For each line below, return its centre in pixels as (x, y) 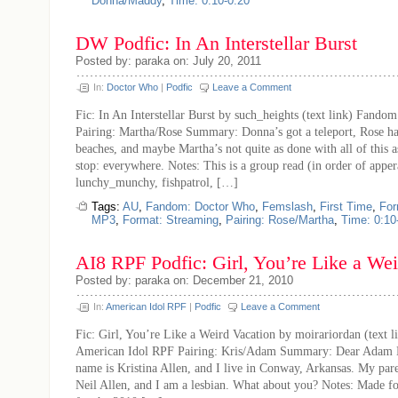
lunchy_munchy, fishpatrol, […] (157, 182)
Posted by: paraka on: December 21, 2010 (184, 280)
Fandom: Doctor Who (200, 207)
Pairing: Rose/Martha (280, 220)
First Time (346, 207)
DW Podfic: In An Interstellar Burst (216, 44)
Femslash (287, 207)
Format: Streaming (171, 220)
